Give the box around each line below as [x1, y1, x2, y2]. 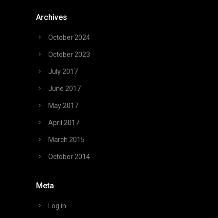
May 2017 [48, 102, 78, 110]
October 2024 [48, 34, 90, 42]
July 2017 [48, 68, 78, 76]
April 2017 [48, 119, 79, 127]
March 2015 [48, 136, 85, 144]
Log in [48, 202, 66, 210]
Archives [36, 13, 67, 22]
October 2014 [48, 153, 90, 161]
